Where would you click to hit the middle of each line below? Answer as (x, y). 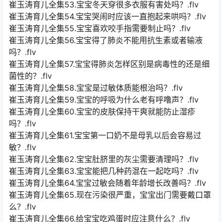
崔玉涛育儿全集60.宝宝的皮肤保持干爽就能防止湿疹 (102, 112)
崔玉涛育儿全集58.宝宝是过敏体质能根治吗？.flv (96, 88)
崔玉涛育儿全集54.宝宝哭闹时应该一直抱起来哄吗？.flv (108, 17)
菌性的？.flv (30, 76)
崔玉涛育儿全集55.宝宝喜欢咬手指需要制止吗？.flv (100, 28)
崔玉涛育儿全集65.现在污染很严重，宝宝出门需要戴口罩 (110, 195)
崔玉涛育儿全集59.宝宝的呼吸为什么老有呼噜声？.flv (104, 100)
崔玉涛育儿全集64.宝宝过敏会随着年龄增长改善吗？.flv (108, 183)
